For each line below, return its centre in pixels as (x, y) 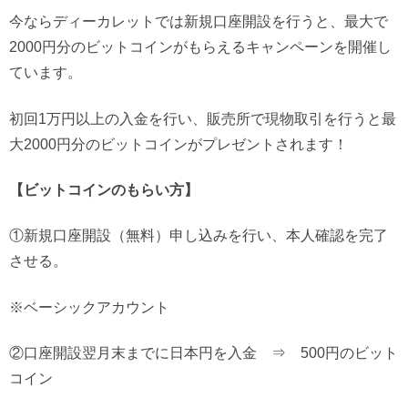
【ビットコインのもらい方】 (104, 190)
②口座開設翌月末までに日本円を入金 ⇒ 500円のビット (204, 353)
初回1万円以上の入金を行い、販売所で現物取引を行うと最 (203, 118)
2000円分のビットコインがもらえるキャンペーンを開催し (200, 47)
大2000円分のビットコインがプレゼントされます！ (178, 143)
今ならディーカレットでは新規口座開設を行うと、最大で (199, 21)
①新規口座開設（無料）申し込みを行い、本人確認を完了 (199, 235)
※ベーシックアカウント (89, 306)
